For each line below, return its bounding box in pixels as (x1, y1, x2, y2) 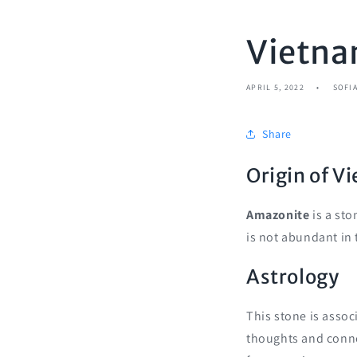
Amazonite (246, 206, 310, 223)
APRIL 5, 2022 (246, 82, 304, 92)
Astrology (246, 264, 339, 289)
